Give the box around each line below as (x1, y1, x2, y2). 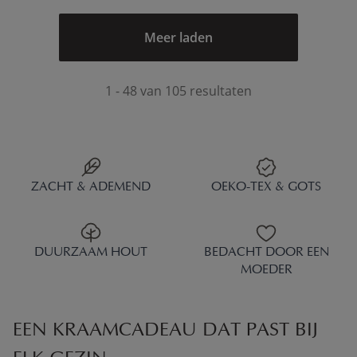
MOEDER (240, 264, 292, 277)
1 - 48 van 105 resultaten (105, 82, 252, 100)
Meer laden (144, 29, 213, 47)
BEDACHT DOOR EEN (203, 246, 329, 260)
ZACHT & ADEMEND (31, 181, 151, 194)
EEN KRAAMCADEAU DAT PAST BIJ (13, 321, 318, 342)
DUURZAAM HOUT (34, 246, 147, 260)
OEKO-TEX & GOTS (211, 181, 321, 194)
